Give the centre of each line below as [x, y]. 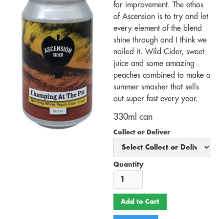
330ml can [133, 117]
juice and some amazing [154, 64]
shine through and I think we [160, 40]
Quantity [129, 164]
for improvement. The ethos [158, 5]
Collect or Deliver [142, 132]
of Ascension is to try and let [161, 17]
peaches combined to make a [162, 75]
